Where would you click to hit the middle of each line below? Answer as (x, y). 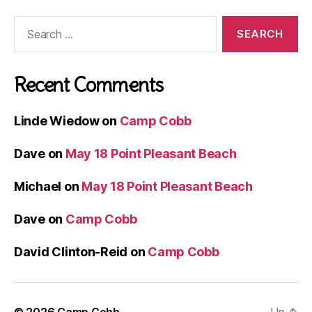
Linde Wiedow (57, 121)
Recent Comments (88, 85)
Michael (38, 186)
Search (27, 23)
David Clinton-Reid (71, 252)
